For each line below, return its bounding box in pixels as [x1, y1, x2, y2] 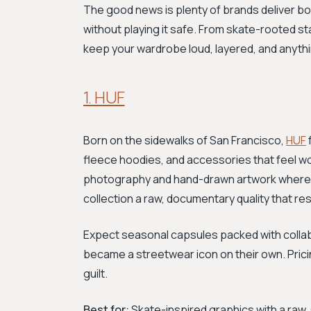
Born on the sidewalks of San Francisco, [83, 133, 286, 148]
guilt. [83, 266, 108, 281]
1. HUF [83, 85, 125, 108]
